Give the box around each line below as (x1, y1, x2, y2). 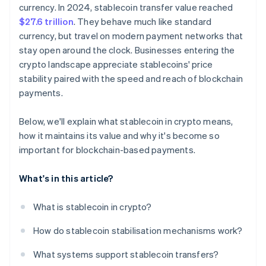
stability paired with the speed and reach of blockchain (19, 72, 243, 85)
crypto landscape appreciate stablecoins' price (19, 58, 213, 71)
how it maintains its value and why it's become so (19, 129, 220, 142)
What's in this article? (19, 172, 113, 185)
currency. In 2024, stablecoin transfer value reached (19, 1, 233, 14)
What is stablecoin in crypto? (33, 201, 151, 213)
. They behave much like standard (73, 15, 212, 28)
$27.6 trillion (19, 15, 74, 28)
